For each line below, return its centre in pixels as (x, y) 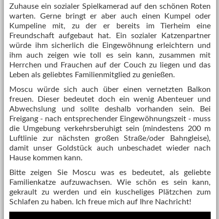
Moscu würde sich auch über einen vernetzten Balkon (110, 89)
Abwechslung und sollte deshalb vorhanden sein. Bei (110, 109)
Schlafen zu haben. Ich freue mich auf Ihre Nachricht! (100, 202)
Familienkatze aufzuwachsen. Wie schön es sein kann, (110, 182)
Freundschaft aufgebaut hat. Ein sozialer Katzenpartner (110, 36)
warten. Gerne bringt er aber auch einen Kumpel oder (110, 16)
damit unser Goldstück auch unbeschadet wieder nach (110, 148)
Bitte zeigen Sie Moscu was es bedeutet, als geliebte (110, 173)
